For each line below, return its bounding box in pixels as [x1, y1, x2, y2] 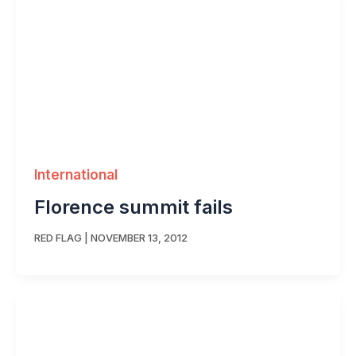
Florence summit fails [33, 195, 233, 219]
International [33, 167, 118, 184]
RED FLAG [33, 230, 82, 244]
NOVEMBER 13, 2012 [90, 230, 188, 244]
